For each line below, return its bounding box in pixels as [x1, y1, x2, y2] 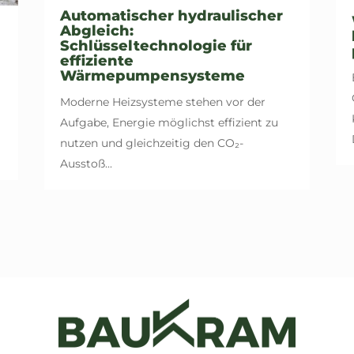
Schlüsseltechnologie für [59, 37, 252, 55]
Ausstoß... [59, 156, 112, 171]
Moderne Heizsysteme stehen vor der [59, 95, 265, 110]
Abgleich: [59, 22, 134, 40]
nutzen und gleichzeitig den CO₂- [59, 136, 243, 151]
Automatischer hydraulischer [59, 7, 283, 25]
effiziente [59, 52, 134, 70]
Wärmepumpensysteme [59, 67, 245, 85]
